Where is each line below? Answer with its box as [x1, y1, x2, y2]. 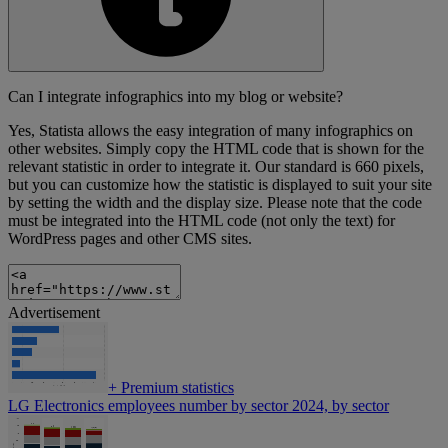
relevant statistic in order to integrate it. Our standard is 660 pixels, [8, 158, 424, 176]
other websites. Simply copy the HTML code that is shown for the [8, 140, 424, 158]
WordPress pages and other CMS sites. [8, 230, 252, 248]
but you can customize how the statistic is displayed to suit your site [8, 176, 432, 194]
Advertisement [8, 304, 100, 322]
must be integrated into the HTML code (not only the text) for [8, 212, 395, 230]
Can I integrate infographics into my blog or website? [8, 88, 343, 106]
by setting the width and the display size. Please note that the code [8, 194, 422, 212]
